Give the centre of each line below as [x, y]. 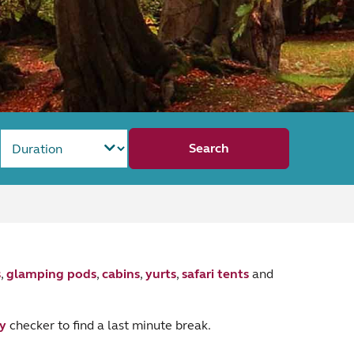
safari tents [215, 274]
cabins [121, 274]
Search [209, 148]
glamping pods [51, 274]
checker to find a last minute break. [108, 325]
